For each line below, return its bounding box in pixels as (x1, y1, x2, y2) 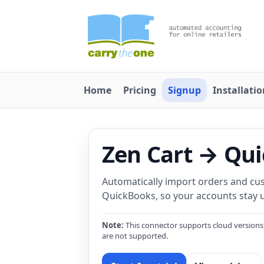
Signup (168, 84, 201, 97)
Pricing (123, 84, 156, 97)
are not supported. (102, 230, 168, 241)
